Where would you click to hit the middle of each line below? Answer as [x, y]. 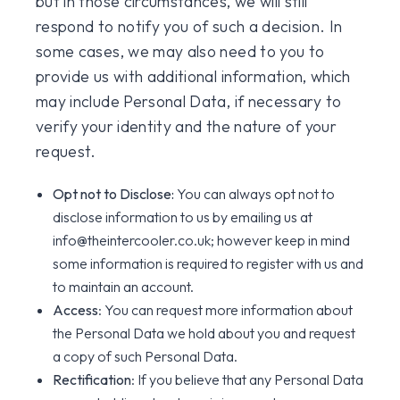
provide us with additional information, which [193, 76]
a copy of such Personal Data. [146, 356]
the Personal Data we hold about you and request [204, 333]
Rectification [92, 379]
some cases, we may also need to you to [180, 51]
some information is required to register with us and [208, 263]
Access [76, 310]
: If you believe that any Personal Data [248, 379]
